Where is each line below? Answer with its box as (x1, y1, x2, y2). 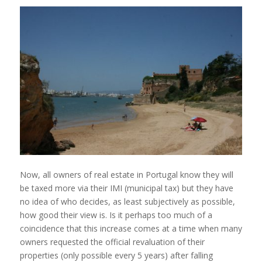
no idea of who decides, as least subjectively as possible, (19, 195, 235, 207)
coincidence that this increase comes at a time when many (19, 222, 242, 234)
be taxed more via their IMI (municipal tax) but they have (19, 182, 233, 194)
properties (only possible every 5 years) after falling (19, 249, 213, 261)
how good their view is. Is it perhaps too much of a (19, 209, 212, 220)
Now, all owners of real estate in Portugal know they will (19, 168, 233, 180)
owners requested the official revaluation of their (19, 236, 205, 247)
